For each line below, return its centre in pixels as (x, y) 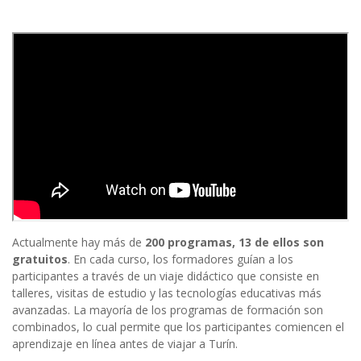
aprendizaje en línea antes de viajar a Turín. (125, 343)
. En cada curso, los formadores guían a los (180, 259)
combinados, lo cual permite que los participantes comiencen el (178, 326)
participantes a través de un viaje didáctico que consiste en (166, 276)
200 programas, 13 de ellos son (234, 242)
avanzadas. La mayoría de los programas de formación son (168, 309)
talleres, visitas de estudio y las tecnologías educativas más (167, 293)
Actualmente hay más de (79, 242)
